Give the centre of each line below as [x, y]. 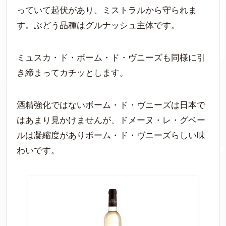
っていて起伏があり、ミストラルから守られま [107, 10]
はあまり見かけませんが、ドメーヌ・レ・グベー [111, 120]
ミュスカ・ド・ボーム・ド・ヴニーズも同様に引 [111, 58]
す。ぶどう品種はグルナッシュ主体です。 [98, 25]
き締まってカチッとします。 [72, 73]
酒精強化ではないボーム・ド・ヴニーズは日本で [111, 105]
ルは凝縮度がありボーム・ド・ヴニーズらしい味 [111, 135]
